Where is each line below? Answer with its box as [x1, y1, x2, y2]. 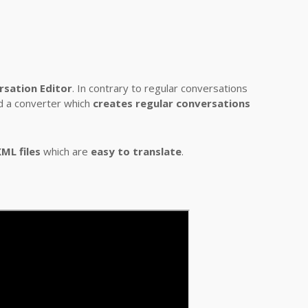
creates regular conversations [93, 96, 250, 110]
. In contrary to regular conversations [72, 81, 247, 95]
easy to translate [91, 144, 181, 158]
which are [41, 144, 91, 158]
